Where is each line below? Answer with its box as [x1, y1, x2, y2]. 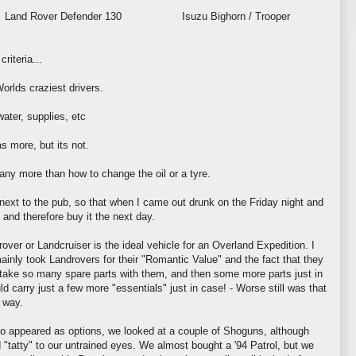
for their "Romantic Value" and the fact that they [100, 253, 323, 265]
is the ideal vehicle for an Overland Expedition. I [91, 238, 315, 251]
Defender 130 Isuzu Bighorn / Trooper [56, 10, 290, 22]
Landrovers [49, 253, 100, 265]
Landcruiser [37, 238, 91, 251]
